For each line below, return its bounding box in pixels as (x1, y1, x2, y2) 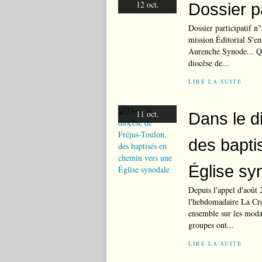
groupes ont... (188, 219, 234, 230)
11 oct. (136, 108, 159, 119)
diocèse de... (188, 57, 229, 68)
